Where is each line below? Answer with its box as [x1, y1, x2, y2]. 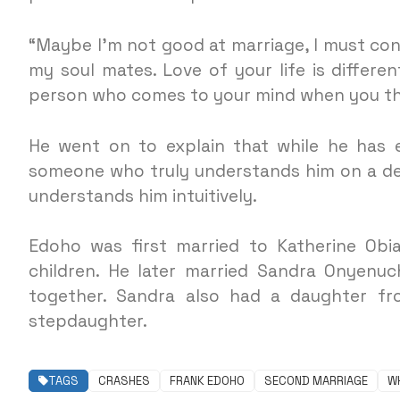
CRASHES [98, 373, 150, 389]
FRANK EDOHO [170, 373, 245, 389]
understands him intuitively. [29, 184, 257, 207]
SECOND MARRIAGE [264, 373, 368, 389]
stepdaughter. [29, 310, 147, 333]
